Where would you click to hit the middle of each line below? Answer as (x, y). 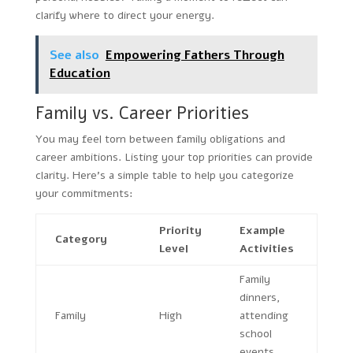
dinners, (260, 297)
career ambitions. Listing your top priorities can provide (174, 157)
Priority (180, 230)
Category (81, 239)
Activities (266, 248)
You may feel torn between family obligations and (160, 139)
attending (264, 315)
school (255, 333)
